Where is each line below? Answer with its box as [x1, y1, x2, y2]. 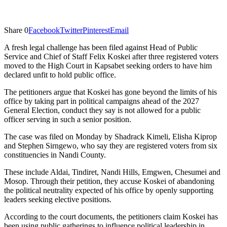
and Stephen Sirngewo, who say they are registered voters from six [4, 141, 217, 150]
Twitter [60, 25, 83, 34]
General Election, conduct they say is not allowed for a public [4, 105, 201, 115]
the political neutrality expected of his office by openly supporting [4, 185, 213, 195]
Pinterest [83, 25, 110, 34]
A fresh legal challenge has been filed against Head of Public [4, 43, 198, 52]
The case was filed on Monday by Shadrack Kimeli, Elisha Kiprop [4, 132, 217, 141]
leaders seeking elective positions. [4, 195, 111, 204]
